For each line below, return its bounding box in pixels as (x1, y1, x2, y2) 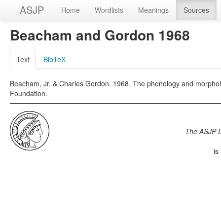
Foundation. (10, 88, 47, 98)
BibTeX (43, 54, 66, 64)
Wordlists (95, 5, 123, 15)
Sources (184, 5, 209, 15)
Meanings (138, 5, 169, 15)
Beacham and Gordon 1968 (10, 25, 190, 45)
